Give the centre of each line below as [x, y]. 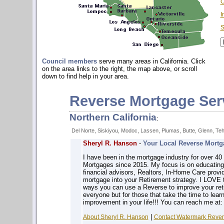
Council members [69, 61]
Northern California [113, 117]
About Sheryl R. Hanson [115, 217]
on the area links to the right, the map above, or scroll [119, 69]
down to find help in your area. [85, 76]
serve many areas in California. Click [151, 61]
